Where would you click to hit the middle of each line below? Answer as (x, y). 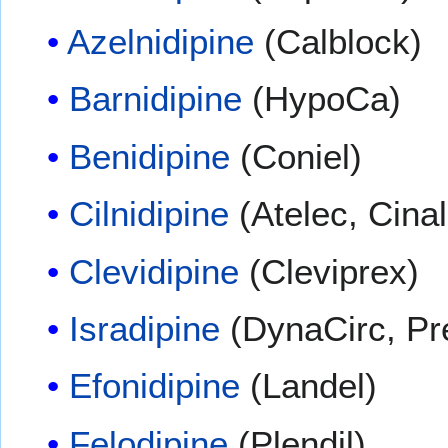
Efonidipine (155, 386)
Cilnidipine (149, 214)
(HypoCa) (322, 99)
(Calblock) (338, 42)
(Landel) (309, 386)
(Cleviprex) (329, 271)
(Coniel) (296, 156)
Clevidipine (154, 271)
